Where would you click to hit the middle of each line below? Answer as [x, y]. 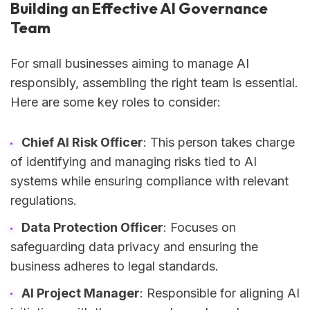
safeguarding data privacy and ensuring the [134, 247]
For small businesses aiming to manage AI [130, 63]
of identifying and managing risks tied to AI [134, 162]
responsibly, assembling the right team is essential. [154, 82]
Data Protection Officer [92, 227]
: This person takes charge [219, 143]
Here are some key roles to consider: [116, 102]
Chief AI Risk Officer [82, 143]
